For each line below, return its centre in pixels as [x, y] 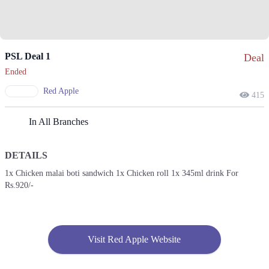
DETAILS [26, 156]
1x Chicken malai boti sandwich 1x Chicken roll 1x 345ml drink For [122, 174]
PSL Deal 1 [28, 56]
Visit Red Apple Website [134, 240]
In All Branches [59, 122]
